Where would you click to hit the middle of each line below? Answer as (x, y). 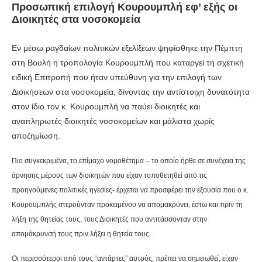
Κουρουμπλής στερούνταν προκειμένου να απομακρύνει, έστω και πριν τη (127, 205)
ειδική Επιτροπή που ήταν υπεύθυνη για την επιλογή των (117, 77)
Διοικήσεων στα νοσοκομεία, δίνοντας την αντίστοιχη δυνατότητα (131, 92)
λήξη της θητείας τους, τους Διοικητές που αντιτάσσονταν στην (109, 220)
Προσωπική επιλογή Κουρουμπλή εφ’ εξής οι (125, 7)
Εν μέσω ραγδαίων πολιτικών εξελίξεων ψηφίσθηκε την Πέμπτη (127, 48)
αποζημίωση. (36, 136)
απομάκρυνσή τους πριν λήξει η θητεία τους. (81, 234)
